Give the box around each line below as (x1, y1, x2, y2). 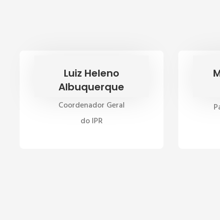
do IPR (80, 115, 103, 128)
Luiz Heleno (63, 66, 119, 80)
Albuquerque (58, 80, 125, 94)
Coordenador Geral (58, 99, 125, 112)
